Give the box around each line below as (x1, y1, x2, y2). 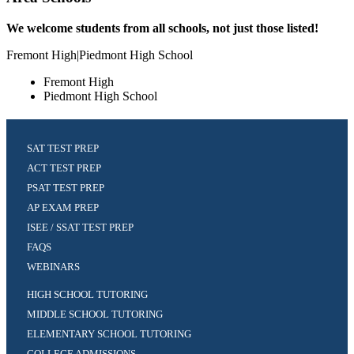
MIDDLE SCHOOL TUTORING (26, 307, 163, 320)
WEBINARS (26, 260, 80, 273)
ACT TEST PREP (26, 161, 101, 174)
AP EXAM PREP (26, 201, 99, 213)
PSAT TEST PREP (26, 181, 104, 194)
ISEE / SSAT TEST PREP (26, 220, 134, 233)
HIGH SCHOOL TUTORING (26, 288, 148, 300)
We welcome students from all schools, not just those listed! (6, 21, 318, 35)
